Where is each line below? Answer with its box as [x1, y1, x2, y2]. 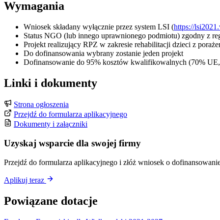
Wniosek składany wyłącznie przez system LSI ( [24, 22, 174, 31]
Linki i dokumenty [4, 76, 97, 89]
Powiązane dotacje [4, 194, 98, 207]
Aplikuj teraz [4, 175, 46, 184]
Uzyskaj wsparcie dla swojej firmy [4, 138, 141, 149]
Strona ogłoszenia [14, 100, 69, 109]
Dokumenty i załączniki [14, 120, 87, 129]
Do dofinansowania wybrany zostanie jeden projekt [24, 49, 183, 57]
